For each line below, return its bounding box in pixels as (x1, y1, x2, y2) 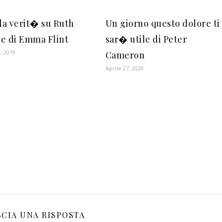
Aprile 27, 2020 (105, 64, 144, 72)
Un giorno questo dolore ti (105, 17, 220, 29)
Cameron (105, 49, 145, 61)
